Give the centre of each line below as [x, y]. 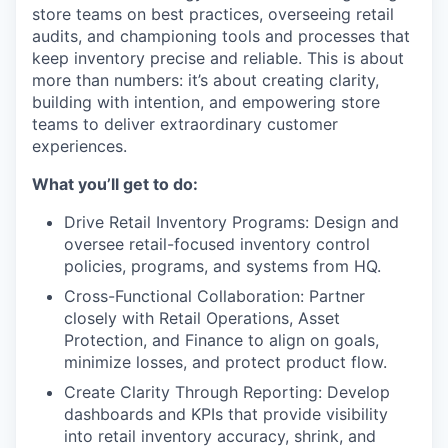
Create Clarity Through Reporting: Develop [227, 391]
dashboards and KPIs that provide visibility [226, 413]
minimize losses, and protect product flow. [225, 361]
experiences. [79, 145]
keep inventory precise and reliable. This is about [218, 57]
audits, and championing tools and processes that [221, 35]
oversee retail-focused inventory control [217, 243]
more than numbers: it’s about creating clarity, [205, 79]
